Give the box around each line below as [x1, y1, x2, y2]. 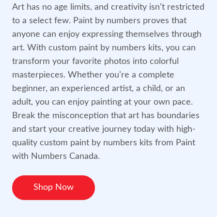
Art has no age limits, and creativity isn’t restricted [12, 3, 204, 12]
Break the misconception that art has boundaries [12, 111, 200, 121]
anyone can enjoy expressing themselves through [12, 30, 201, 39]
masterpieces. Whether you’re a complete [12, 71, 174, 80]
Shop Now [33, 183, 74, 192]
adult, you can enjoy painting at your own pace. [12, 98, 193, 107]
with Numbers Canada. [12, 152, 100, 161]
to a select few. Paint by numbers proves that [12, 16, 186, 26]
